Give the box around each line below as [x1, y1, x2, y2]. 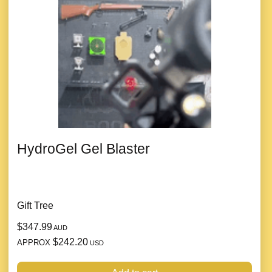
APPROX [17, 238, 53, 248]
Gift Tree [17, 200, 53, 211]
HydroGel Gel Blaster [17, 140, 150, 157]
